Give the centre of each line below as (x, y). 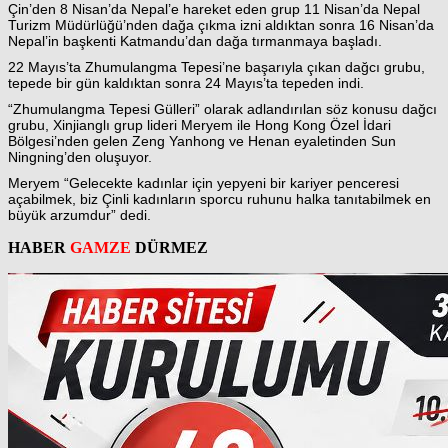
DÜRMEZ (169, 247)
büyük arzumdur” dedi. (79, 214)
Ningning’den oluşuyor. (80, 156)
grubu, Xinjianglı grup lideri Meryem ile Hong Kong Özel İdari (199, 124)
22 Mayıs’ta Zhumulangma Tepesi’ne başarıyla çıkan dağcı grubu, (216, 66)
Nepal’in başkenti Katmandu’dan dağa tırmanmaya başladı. (195, 40)
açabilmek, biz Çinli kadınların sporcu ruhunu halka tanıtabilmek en (219, 198)
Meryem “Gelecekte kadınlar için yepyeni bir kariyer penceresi (203, 182)
